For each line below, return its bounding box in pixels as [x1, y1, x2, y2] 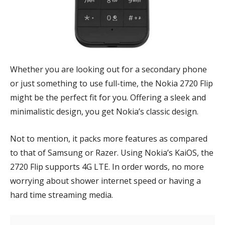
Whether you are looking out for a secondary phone [10, 64, 207, 75]
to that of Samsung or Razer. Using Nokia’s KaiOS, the [10, 147, 213, 158]
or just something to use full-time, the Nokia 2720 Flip [10, 78, 213, 89]
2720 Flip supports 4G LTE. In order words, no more [10, 161, 204, 172]
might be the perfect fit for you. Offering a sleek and [10, 92, 206, 103]
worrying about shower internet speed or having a [10, 175, 201, 186]
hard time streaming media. [10, 189, 115, 200]
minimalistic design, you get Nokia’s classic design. [10, 106, 200, 117]
